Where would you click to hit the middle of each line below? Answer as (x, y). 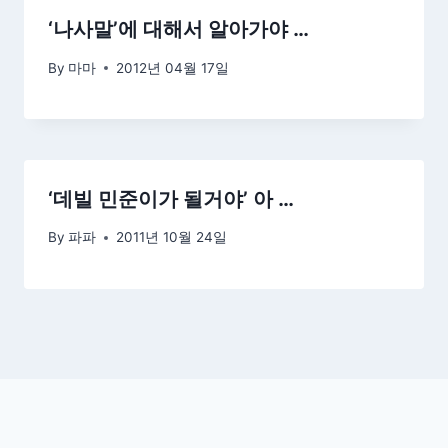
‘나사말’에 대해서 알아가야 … (178, 28)
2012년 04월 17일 (173, 67)
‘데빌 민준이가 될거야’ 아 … (171, 198)
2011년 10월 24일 (172, 237)
